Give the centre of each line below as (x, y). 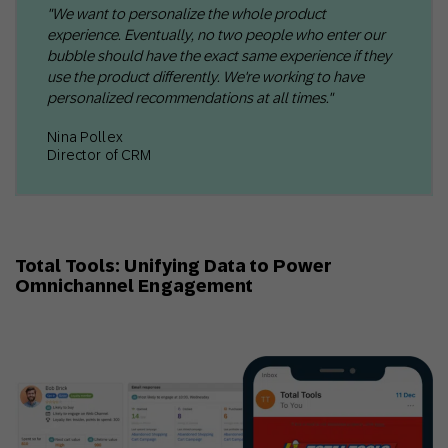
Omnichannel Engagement (134, 286)
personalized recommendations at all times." (190, 98)
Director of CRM (99, 155)
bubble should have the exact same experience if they (219, 56)
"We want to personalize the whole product (186, 14)
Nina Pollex (85, 137)
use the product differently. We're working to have (205, 77)
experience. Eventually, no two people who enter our (216, 35)
